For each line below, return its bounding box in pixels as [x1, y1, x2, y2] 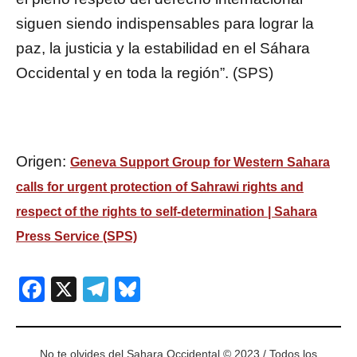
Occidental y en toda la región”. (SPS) [16, 64, 273, 81]
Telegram [108, 275, 214, 304]
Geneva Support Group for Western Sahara [70, 155, 330, 169]
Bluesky [140, 275, 229, 304]
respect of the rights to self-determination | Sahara [16, 204, 317, 218]
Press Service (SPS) [16, 229, 137, 243]
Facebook [45, 275, 158, 304]
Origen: [16, 152, 70, 170]
